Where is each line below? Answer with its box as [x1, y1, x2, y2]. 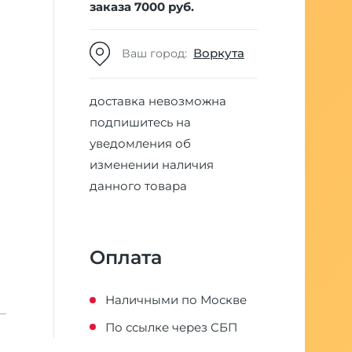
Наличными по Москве [105, 292, 247, 308]
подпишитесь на [90, 114, 191, 130]
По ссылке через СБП [105, 319, 237, 335]
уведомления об [90, 135, 191, 151]
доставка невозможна [90, 93, 226, 108]
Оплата [90, 245, 162, 269]
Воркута [192, 46, 244, 61]
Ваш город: [121, 46, 193, 61]
